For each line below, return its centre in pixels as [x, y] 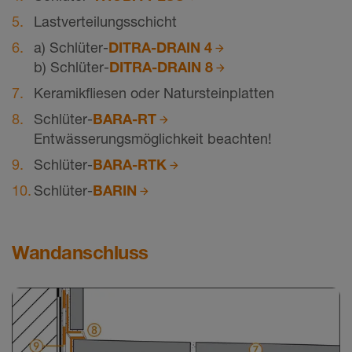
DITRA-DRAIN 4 [160, 47]
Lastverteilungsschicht [105, 21]
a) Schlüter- [71, 47]
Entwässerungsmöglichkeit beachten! [153, 138]
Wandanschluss [80, 253]
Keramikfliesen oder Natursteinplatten [154, 93]
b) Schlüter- [71, 67]
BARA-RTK [130, 164]
